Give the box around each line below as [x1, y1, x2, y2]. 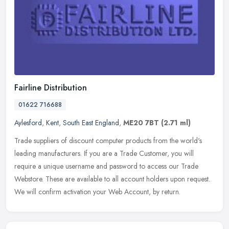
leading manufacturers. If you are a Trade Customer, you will [14, 148, 194, 159]
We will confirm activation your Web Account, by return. [14, 187, 180, 197]
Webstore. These [14, 174, 63, 185]
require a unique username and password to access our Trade [14, 161, 198, 172]
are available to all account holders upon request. [65, 174, 210, 185]
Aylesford [14, 118, 42, 128]
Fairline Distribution [14, 82, 87, 94]
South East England [63, 118, 119, 128]
